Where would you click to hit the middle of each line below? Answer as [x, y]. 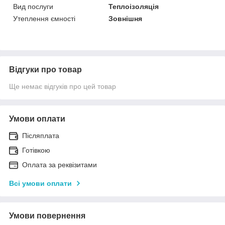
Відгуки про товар [45, 70]
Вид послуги [33, 7]
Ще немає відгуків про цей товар [63, 87]
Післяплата [41, 136]
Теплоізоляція [134, 7]
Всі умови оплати [40, 184]
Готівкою [36, 150]
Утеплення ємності [44, 19]
